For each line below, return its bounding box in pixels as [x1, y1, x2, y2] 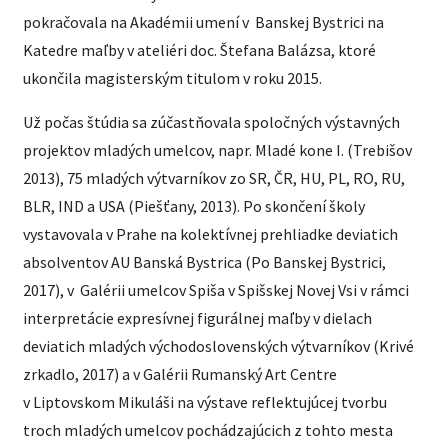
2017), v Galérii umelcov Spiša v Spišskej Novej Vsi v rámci [23, 280, 409, 300]
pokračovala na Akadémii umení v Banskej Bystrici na [23, 12, 384, 32]
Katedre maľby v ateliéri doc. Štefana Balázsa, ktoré [23, 40, 376, 60]
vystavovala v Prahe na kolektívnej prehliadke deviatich [23, 224, 398, 244]
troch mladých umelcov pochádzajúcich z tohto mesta [23, 420, 393, 440]
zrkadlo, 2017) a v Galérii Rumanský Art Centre [23, 364, 337, 384]
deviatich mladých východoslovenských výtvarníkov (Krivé [23, 336, 414, 356]
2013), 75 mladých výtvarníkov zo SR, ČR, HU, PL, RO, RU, [23, 168, 405, 188]
